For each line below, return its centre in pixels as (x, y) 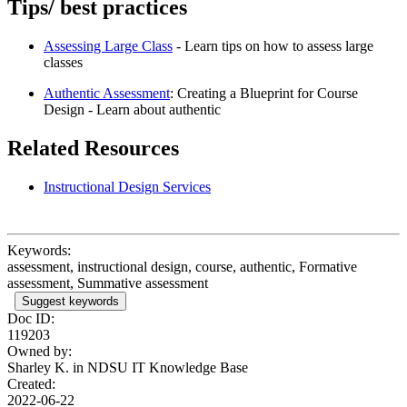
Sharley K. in (47, 367)
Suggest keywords (70, 301)
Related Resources (93, 148)
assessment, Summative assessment (108, 283)
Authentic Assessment (107, 94)
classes (63, 63)
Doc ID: (31, 318)
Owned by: (40, 351)
